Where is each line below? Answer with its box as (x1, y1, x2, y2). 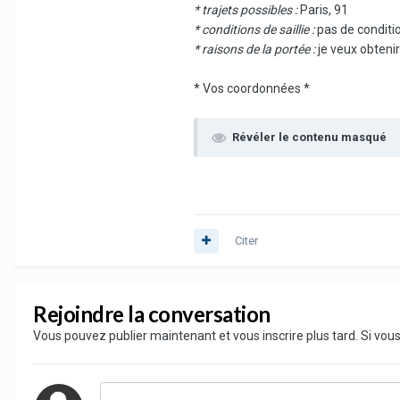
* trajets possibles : (194, 3, 297, 18)
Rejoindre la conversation (33, 301, 271, 328)
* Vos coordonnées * (194, 81, 310, 96)
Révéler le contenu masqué (232, 130, 387, 145)
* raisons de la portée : (194, 42, 318, 57)
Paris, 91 (297, 3, 348, 18)
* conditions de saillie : (194, 22, 314, 37)
